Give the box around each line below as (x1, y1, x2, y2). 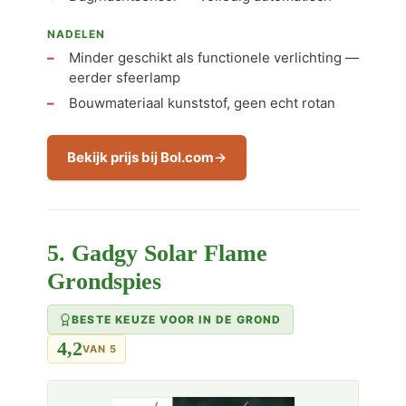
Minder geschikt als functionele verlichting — (69, 49, 359, 66)
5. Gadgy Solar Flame (47, 240, 267, 266)
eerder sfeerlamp (69, 69, 180, 86)
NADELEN (47, 27, 105, 41)
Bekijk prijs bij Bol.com (67, 149, 214, 166)
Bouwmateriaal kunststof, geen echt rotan (69, 94, 335, 111)
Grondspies (47, 268, 161, 295)
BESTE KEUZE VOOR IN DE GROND (72, 313, 282, 326)
